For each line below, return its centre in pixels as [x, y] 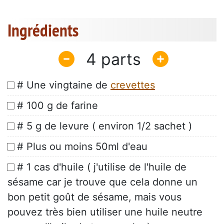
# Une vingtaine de [64, 85]
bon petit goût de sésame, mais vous [94, 197]
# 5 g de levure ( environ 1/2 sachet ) [104, 126]
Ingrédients [43, 30]
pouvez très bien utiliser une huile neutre [105, 212]
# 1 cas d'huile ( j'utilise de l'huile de [102, 167]
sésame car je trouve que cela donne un [102, 182]
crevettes [133, 85]
